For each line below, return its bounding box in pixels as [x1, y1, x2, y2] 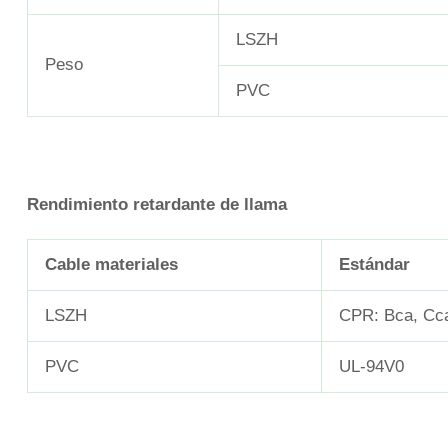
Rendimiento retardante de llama [27, 194, 287, 214]
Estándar [339, 254, 410, 274]
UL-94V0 [339, 356, 404, 376]
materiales [90, 254, 178, 274]
